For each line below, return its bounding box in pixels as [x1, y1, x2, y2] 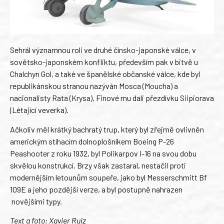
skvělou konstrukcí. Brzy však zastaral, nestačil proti [10, 160, 186, 170]
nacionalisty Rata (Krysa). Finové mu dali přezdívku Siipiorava [10, 93, 214, 103]
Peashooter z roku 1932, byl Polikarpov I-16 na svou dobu [10, 148, 196, 158]
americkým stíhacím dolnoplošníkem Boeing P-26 [10, 136, 174, 146]
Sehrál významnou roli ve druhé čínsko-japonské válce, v [10, 45, 196, 55]
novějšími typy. [10, 196, 62, 206]
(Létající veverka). [10, 105, 68, 115]
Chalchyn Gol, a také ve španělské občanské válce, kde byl [10, 69, 200, 79]
